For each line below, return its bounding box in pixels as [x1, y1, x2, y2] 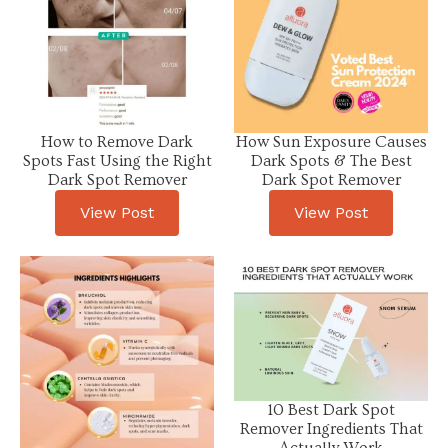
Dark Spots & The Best [250, 151, 412, 170]
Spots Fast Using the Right [22, 151, 212, 170]
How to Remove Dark [41, 132, 193, 151]
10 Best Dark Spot [267, 401, 395, 420]
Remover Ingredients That [239, 420, 423, 439]
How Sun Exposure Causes [235, 132, 427, 151]
